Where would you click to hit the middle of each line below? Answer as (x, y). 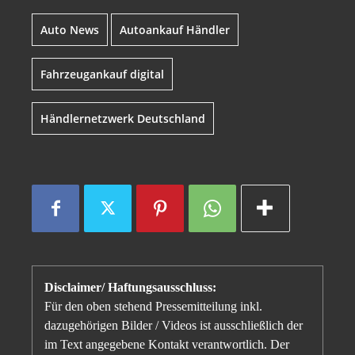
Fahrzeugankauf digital (102, 74)
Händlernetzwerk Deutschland (123, 119)
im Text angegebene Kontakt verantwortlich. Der (167, 345)
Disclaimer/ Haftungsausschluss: (130, 288)
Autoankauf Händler (175, 30)
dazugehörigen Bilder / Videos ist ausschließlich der (174, 326)
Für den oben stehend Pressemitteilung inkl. (153, 307)
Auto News (70, 30)
